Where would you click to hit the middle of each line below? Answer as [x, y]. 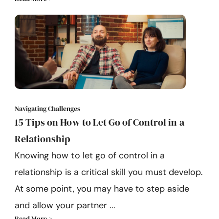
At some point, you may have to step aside [102, 189]
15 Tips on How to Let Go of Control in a [99, 122]
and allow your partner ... [65, 206]
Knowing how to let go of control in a [90, 156]
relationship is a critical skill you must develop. [109, 172]
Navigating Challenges [47, 109]
